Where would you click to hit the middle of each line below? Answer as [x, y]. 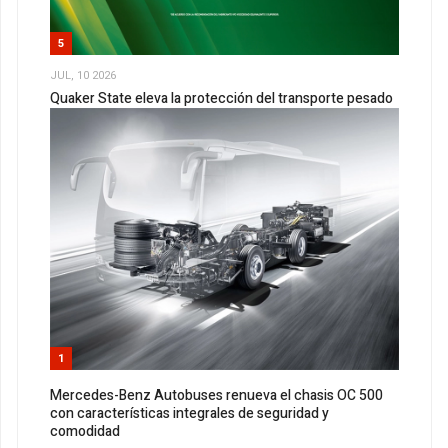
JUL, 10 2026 [83, 75]
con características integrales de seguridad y [189, 414]
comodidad [85, 432]
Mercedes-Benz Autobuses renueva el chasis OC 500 [216, 396]
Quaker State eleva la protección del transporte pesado [221, 99]
